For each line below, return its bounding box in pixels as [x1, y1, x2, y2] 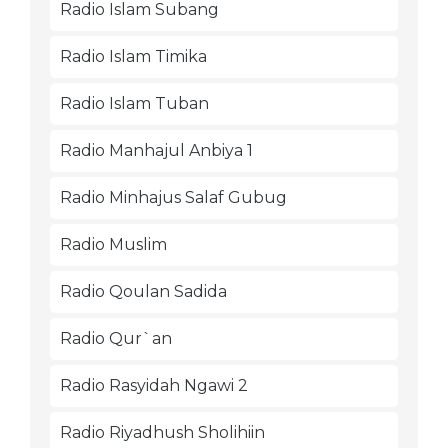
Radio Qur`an [60, 329, 172, 348]
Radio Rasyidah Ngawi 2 [60, 376, 248, 395]
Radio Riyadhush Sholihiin [60, 423, 265, 442]
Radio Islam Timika [60, 47, 207, 66]
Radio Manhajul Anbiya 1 [60, 141, 253, 160]
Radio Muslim [60, 235, 167, 254]
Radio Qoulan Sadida [60, 282, 227, 301]
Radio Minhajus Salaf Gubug [60, 188, 287, 207]
